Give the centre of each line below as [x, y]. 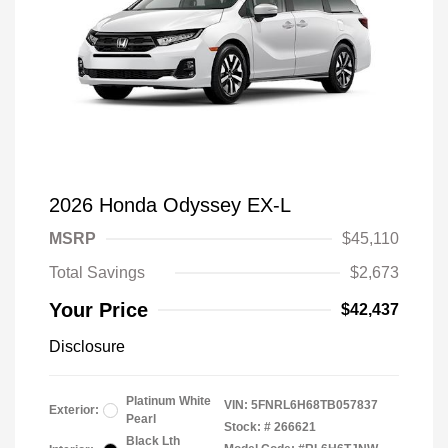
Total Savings [97, 272]
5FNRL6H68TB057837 [314, 405]
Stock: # [247, 427]
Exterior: [74, 410]
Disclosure [87, 346]
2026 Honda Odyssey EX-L [170, 205]
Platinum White [168, 401]
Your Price [98, 310]
